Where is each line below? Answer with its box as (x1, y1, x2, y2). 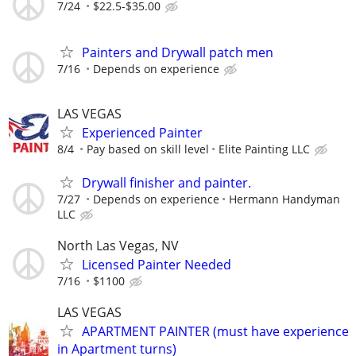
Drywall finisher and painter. (82, 173, 251, 192)
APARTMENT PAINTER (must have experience (82, 322, 349, 340)
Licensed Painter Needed (82, 255, 231, 273)
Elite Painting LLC (219, 141, 310, 157)
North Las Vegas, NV (57, 236, 179, 254)
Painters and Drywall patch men (82, 44, 273, 62)
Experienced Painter (82, 124, 203, 142)
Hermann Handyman (229, 191, 340, 207)
